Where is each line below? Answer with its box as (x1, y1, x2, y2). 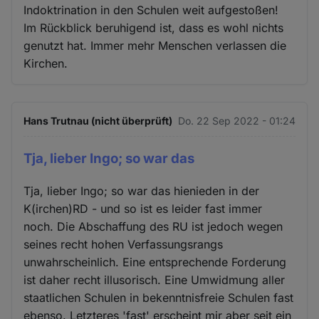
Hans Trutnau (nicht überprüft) (23, 115, 173, 127)
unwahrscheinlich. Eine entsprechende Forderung (23, 254, 287, 269)
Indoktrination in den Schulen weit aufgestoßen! (23, 3, 279, 18)
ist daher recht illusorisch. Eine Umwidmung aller (23, 272, 286, 287)
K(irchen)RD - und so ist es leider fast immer (23, 201, 263, 216)
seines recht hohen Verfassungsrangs (23, 236, 224, 251)
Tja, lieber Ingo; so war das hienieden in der (23, 183, 260, 198)
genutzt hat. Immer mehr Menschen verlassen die (23, 38, 287, 53)
